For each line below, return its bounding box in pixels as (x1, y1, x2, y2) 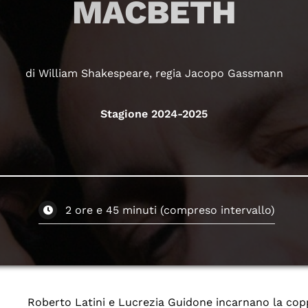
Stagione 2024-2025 (100, 107, 208, 120)
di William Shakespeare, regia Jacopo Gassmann (25, 67, 283, 80)
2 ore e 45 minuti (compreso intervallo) (65, 203, 275, 217)
